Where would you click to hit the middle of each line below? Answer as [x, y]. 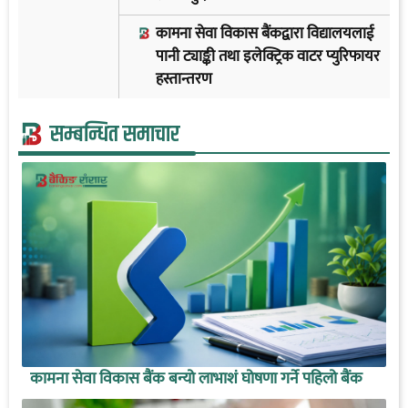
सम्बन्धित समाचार [115, 134]
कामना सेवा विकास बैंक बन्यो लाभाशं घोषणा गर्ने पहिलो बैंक [196, 378]
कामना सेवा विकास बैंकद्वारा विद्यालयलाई [265, 34]
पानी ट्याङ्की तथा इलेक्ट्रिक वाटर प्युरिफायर [268, 57]
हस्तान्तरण [184, 80]
